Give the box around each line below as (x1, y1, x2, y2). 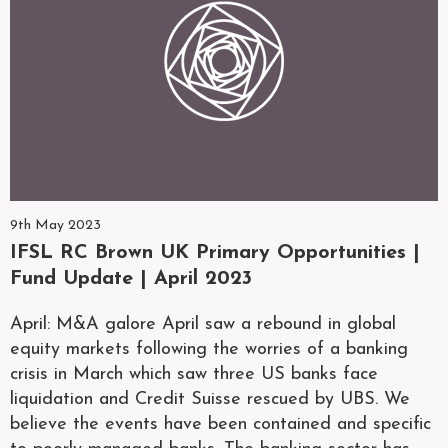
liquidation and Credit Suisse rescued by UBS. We (10, 390, 410, 409)
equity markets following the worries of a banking (10, 340, 408, 359)
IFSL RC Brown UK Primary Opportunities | (10, 243, 420, 263)
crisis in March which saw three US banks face (10, 365, 378, 384)
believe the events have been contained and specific (10, 415, 431, 434)
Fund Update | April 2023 (10, 269, 252, 289)
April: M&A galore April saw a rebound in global (10, 315, 396, 334)
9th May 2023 (10, 218, 101, 233)
